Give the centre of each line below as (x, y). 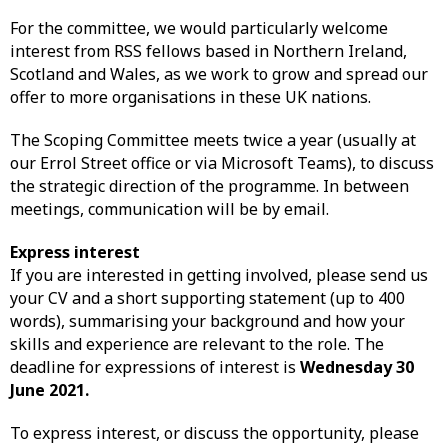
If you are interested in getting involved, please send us (219, 275)
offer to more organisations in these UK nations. (190, 97)
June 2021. (49, 390)
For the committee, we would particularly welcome (199, 28)
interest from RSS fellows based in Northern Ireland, (208, 51)
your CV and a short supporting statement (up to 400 (207, 298)
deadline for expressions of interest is (155, 367)
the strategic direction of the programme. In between (209, 186)
